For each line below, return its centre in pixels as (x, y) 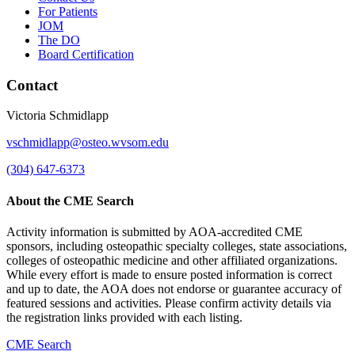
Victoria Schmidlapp (57, 116)
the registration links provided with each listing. (124, 317)
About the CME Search (70, 200)
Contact (32, 85)
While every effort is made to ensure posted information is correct (169, 274)
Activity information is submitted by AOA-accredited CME (155, 231)
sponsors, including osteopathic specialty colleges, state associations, (177, 246)
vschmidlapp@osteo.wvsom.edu (88, 143)
